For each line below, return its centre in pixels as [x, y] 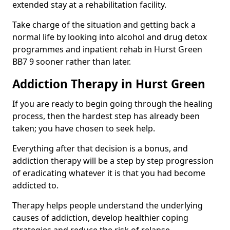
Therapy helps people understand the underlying [108, 205]
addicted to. [35, 185]
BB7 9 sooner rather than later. [72, 61]
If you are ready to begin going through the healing [112, 103]
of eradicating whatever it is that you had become [109, 173]
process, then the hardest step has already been [106, 116]
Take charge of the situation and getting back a [104, 24]
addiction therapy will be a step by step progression [113, 160]
